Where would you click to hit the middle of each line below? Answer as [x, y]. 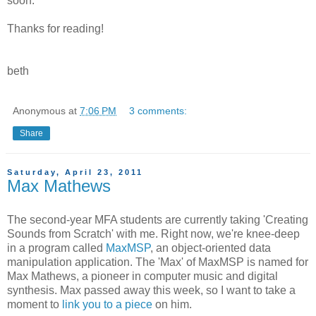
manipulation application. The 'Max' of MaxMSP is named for [158, 262]
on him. [172, 304]
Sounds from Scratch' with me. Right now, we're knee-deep [153, 233]
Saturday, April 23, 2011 [75, 172]
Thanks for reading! [55, 29]
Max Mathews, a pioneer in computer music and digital [142, 276]
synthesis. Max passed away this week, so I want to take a [151, 290]
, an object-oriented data [211, 248]
